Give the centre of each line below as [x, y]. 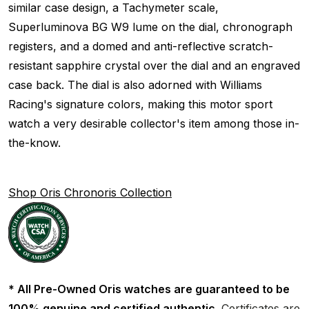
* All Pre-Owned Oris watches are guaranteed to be [149, 289]
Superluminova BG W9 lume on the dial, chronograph [150, 27]
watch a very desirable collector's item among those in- [154, 123]
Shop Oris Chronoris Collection [90, 192]
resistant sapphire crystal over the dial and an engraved [154, 65]
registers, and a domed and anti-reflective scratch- [141, 46]
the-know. [34, 142]
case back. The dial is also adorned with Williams [135, 84]
